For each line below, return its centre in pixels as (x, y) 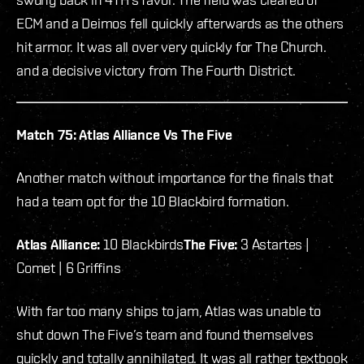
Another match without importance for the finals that (175, 178)
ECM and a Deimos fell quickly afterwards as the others (180, 24)
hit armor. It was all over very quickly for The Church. (172, 47)
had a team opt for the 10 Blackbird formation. (153, 201)
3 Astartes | (273, 245)
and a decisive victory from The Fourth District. (156, 71)
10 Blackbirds (142, 245)
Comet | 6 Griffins (69, 268)
